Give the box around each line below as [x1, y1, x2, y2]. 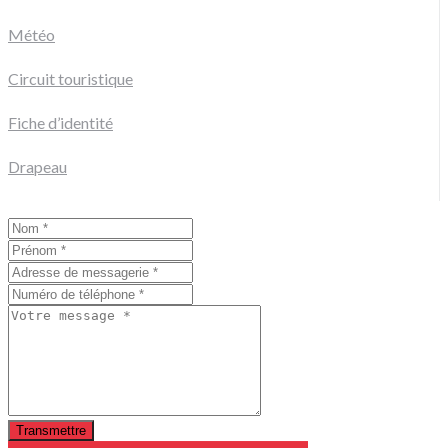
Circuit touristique [8, 68, 133, 88]
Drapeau [8, 156, 67, 176]
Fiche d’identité [8, 112, 113, 132]
